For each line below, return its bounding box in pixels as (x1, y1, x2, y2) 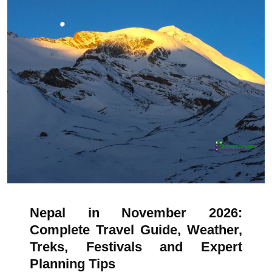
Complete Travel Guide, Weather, (30, 222, 242, 237)
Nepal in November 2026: (30, 205, 242, 220)
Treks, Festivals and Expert (30, 239, 242, 254)
